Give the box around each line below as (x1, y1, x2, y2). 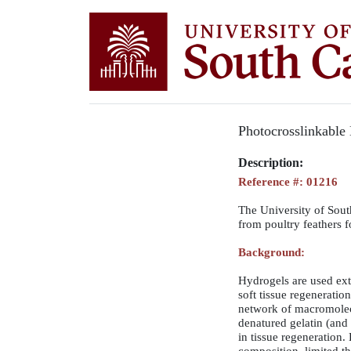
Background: (238, 246, 305, 259)
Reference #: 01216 (238, 175, 338, 188)
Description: (238, 156, 303, 169)
